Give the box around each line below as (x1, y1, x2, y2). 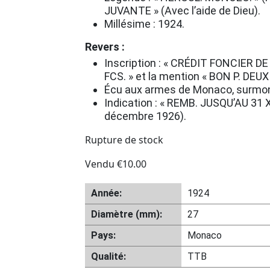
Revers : (85, 40, 125, 53)
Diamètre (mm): (91, 209, 162, 220)
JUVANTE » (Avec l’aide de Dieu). (104, 4, 260, 17)
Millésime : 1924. (104, 17, 184, 30)
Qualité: (91, 251, 126, 262)
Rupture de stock (85, 133, 163, 146)
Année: (91, 187, 122, 199)
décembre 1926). (104, 110, 186, 122)
